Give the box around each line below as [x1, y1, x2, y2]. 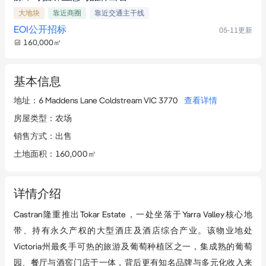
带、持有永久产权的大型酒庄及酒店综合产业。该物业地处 [14, 226, 252, 236]
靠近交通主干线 [94, 9, 144, 17]
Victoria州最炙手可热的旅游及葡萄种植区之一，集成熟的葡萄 [14, 242, 252, 252]
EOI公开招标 [14, 24, 66, 35]
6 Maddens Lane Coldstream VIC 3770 [39, 96, 178, 106]
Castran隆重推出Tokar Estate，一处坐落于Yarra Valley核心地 [14, 210, 252, 220]
